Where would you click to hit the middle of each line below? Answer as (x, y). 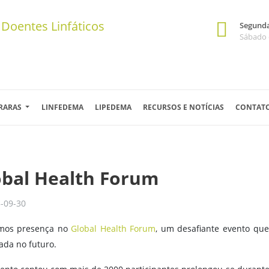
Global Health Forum (113, 228)
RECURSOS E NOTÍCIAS (183, 107)
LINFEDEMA (62, 107)
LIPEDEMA (113, 107)
